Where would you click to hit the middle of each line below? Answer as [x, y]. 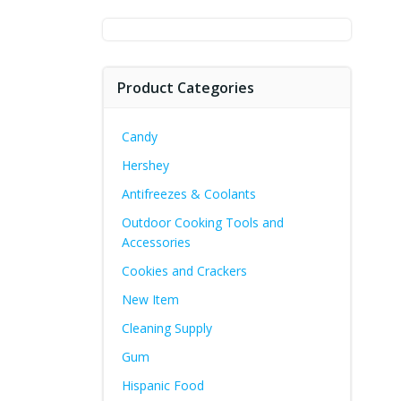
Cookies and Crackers [184, 271]
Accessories [156, 242]
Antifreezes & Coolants [188, 194]
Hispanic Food [162, 385]
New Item [150, 299]
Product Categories [185, 88]
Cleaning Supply [166, 328]
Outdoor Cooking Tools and [202, 222]
